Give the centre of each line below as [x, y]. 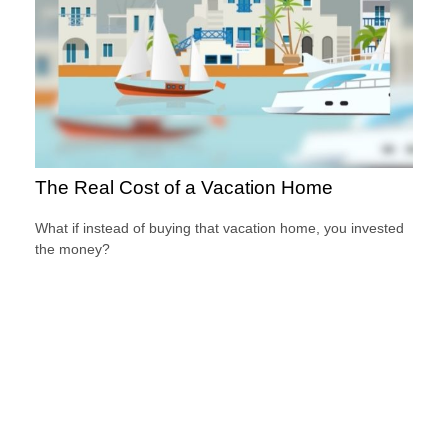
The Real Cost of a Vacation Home [184, 187]
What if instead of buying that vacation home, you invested [219, 227]
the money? [72, 248]
